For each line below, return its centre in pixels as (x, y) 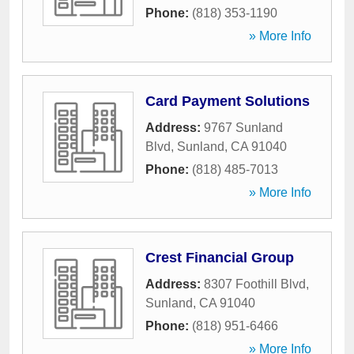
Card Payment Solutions (228, 101)
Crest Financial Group (220, 258)
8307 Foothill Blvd (255, 284)
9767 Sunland (243, 128)
